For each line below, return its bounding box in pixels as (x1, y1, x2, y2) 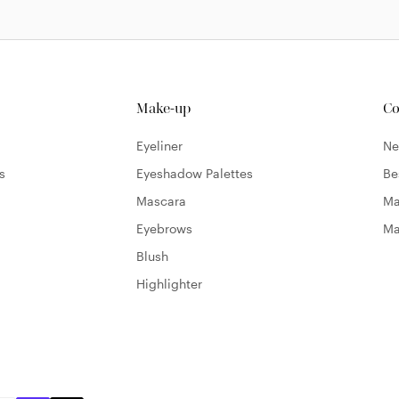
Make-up (135, 99, 191, 118)
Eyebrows (135, 221, 192, 237)
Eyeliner (135, 138, 183, 154)
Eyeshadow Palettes (135, 166, 253, 182)
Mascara (135, 193, 186, 209)
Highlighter (135, 276, 202, 292)
